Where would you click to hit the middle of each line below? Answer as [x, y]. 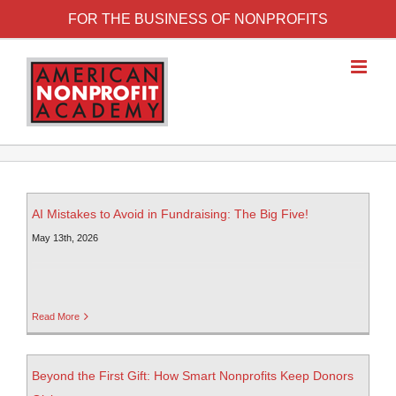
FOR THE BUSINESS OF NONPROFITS [198, 19]
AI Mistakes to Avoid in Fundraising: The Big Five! [170, 214]
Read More [56, 317]
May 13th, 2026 [65, 238]
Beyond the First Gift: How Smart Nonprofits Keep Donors [193, 376]
